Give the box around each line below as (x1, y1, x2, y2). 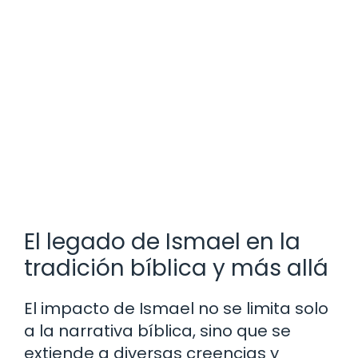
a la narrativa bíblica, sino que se (24, 319, 291, 342)
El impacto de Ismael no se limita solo (24, 296, 328, 320)
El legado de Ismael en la (24, 225, 300, 257)
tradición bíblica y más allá (24, 252, 328, 284)
